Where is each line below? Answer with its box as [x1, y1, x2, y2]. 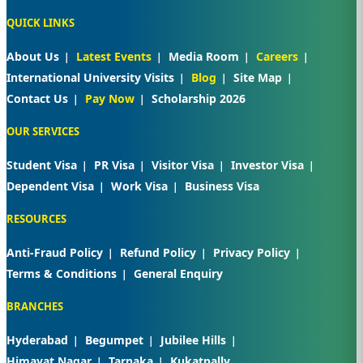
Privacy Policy [213, 245, 290, 261]
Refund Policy [120, 245, 196, 261]
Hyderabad [6, 332, 68, 348]
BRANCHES [6, 299, 63, 314]
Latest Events [76, 49, 152, 65]
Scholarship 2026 [152, 91, 246, 107]
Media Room [169, 49, 239, 65]
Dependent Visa [6, 178, 94, 194]
